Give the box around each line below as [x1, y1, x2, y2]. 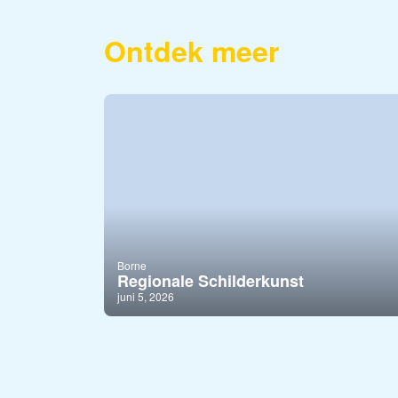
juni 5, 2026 [117, 288, 174, 304]
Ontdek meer [104, 30, 279, 72]
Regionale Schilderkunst [117, 268, 304, 292]
